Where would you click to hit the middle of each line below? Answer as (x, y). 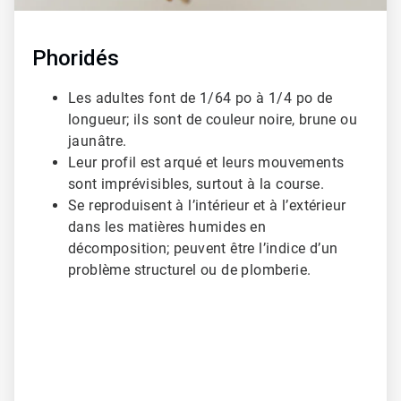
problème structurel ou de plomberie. (190, 270)
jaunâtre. (98, 141)
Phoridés (76, 59)
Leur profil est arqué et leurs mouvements (206, 163)
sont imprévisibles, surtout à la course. (196, 184)
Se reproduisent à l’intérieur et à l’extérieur (207, 206)
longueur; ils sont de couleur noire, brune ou (213, 120)
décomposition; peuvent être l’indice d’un (203, 249)
